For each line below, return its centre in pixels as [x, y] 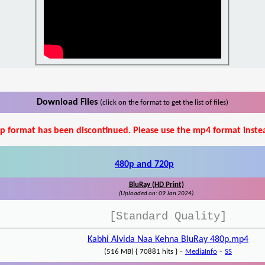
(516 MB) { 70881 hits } [141, 252]
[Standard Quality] [168, 217]
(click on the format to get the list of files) [164, 103]
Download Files [68, 103]
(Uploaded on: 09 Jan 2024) [156, 194]
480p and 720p [144, 165]
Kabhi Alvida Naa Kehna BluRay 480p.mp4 [168, 240]
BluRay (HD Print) [156, 185]
